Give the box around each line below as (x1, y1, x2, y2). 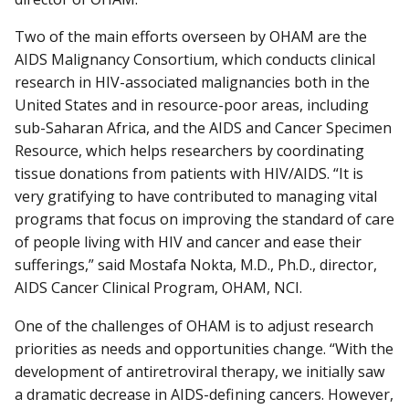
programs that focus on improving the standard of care (15, 209, 394, 230)
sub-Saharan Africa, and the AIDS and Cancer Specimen (15, 118, 392, 139)
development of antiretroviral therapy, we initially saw (15, 361, 385, 382)
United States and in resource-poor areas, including (15, 95, 369, 116)
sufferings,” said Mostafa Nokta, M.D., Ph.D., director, (15, 255, 377, 276)
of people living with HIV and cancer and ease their (15, 232, 362, 253)
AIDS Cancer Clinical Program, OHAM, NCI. (15, 278, 302, 299)
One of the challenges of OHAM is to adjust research (15, 315, 373, 336)
